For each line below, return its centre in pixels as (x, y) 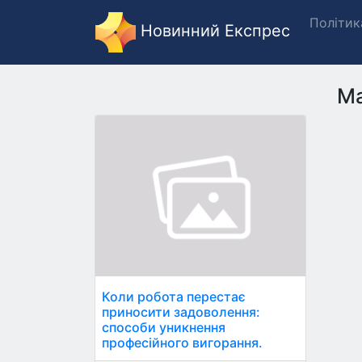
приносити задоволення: (181, 312)
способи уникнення (164, 328)
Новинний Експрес (213, 31)
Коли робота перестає (174, 297)
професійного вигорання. (182, 343)
